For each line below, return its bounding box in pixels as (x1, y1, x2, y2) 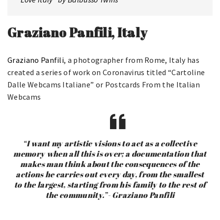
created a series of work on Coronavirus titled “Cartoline (7, 67, 205, 77)
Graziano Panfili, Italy (7, 23, 148, 41)
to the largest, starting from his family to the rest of (14, 179, 206, 190)
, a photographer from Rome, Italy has (64, 55, 199, 65)
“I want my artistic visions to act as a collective (23, 137, 197, 149)
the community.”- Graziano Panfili (45, 189, 175, 200)
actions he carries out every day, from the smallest (16, 168, 204, 180)
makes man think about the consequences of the (20, 158, 200, 169)
